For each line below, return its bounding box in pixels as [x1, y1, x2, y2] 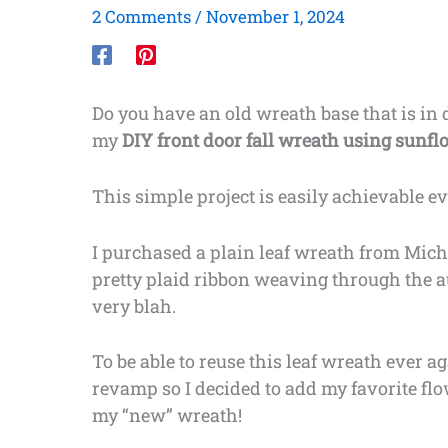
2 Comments [92, 5, 191, 28]
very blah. [92, 293, 176, 318]
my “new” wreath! [92, 403, 242, 428]
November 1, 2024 [206, 5, 345, 28]
